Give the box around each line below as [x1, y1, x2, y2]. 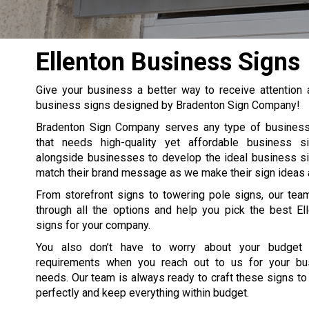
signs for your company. [36, 219, 150, 232]
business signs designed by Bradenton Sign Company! [36, 99, 300, 112]
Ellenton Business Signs [36, 48, 300, 77]
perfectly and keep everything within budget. [36, 286, 249, 299]
